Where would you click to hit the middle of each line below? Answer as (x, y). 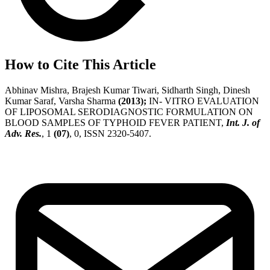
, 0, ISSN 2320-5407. (110, 133)
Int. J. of (243, 122)
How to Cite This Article (80, 64)
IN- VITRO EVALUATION (203, 101)
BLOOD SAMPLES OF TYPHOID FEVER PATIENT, (115, 122)
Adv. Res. (23, 133)
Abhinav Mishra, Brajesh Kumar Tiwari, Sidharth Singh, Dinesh (127, 90)
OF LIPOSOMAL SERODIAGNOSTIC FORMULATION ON (129, 111)
